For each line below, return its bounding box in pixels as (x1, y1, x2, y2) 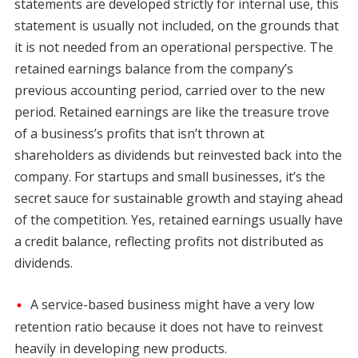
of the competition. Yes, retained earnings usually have (14, 210, 343, 229)
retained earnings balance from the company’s (14, 59, 293, 78)
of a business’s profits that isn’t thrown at (14, 124, 265, 142)
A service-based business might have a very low (30, 295, 314, 313)
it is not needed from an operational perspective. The (14, 38, 333, 56)
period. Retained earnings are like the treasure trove (14, 102, 329, 121)
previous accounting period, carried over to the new (14, 81, 324, 99)
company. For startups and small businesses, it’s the (14, 167, 325, 185)
